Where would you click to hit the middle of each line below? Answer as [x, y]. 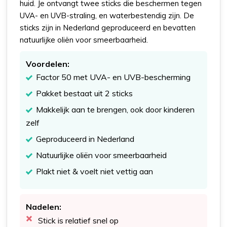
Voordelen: [48, 64]
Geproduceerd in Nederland [85, 139]
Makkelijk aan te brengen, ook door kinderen [116, 109]
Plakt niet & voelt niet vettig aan [95, 171]
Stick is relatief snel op [79, 220]
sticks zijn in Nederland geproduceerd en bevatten [108, 27]
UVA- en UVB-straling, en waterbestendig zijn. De [107, 15]
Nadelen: [44, 206]
